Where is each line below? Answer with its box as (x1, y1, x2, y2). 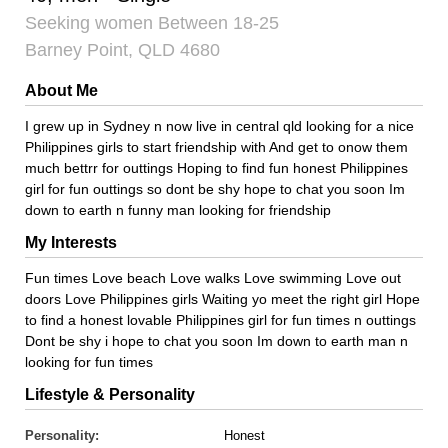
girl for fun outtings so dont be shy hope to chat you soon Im (25, 181, 405, 197)
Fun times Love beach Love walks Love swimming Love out (25, 270, 401, 286)
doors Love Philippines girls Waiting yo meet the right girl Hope (25, 291, 420, 307)
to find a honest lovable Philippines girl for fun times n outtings (25, 312, 416, 328)
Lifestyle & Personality (25, 386, 195, 403)
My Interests (25, 234, 117, 251)
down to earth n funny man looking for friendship (25, 202, 331, 218)
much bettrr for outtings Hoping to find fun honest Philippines (25, 160, 408, 176)
